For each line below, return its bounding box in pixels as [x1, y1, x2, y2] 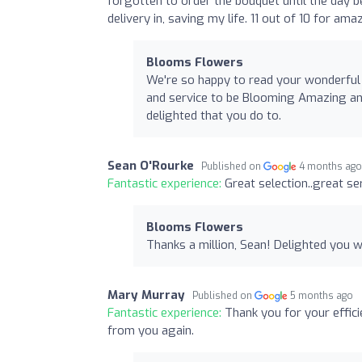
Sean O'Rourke [107, 158, 194, 174]
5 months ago [290, 289, 354, 302]
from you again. [107, 322, 194, 339]
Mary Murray [107, 287, 185, 303]
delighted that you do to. [146, 107, 281, 124]
